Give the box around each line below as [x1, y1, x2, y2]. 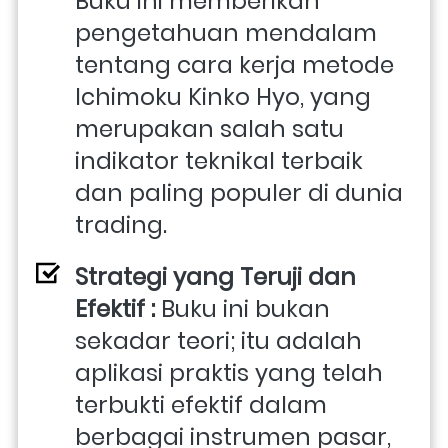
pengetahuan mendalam [75, 16, 377, 49]
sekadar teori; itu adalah [75, 324, 362, 357]
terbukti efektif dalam [75, 388, 327, 421]
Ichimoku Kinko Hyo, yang [75, 80, 371, 113]
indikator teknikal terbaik [75, 144, 363, 177]
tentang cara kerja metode [75, 48, 394, 81]
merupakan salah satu [75, 112, 344, 145]
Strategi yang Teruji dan [75, 260, 356, 293]
